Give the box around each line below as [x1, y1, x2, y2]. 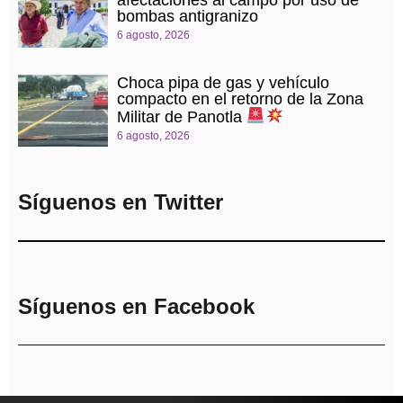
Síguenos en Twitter [18, 190, 223, 215]
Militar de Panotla [117, 107, 246, 126]
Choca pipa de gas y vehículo [117, 74, 329, 93]
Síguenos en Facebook [18, 293, 255, 318]
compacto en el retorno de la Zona [117, 90, 363, 109]
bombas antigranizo [117, 7, 258, 26]
